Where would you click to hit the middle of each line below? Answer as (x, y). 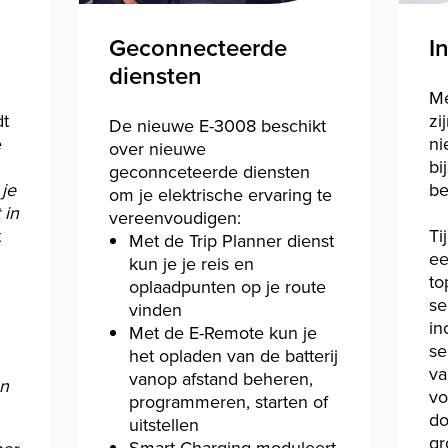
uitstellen (163, 424)
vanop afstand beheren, (220, 378)
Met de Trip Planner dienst (231, 240)
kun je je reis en (191, 263)
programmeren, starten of (228, 401)
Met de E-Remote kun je (222, 332)
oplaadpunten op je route (227, 286)
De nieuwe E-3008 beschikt (217, 125)
